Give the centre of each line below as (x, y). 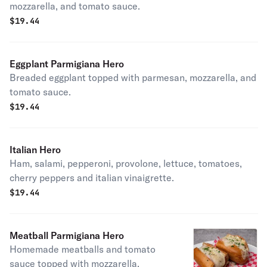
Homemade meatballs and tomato (83, 249)
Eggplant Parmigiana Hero (67, 64)
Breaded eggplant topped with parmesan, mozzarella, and (133, 77)
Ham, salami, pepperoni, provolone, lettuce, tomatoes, (126, 163)
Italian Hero (35, 150)
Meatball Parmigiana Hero (67, 235)
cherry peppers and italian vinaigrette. (92, 178)
